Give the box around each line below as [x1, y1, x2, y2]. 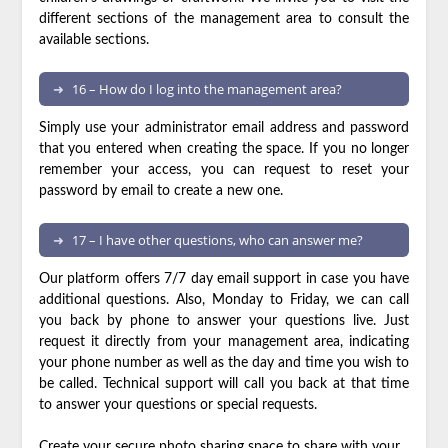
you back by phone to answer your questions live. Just [38, 314, 410, 328]
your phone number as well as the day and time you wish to [38, 356, 410, 370]
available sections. [38, 33, 149, 47]
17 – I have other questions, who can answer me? [71, 231, 363, 249]
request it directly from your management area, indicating [38, 335, 410, 349]
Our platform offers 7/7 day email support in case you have [38, 272, 410, 286]
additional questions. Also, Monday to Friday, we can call [38, 293, 410, 307]
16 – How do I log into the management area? [71, 80, 342, 98]
